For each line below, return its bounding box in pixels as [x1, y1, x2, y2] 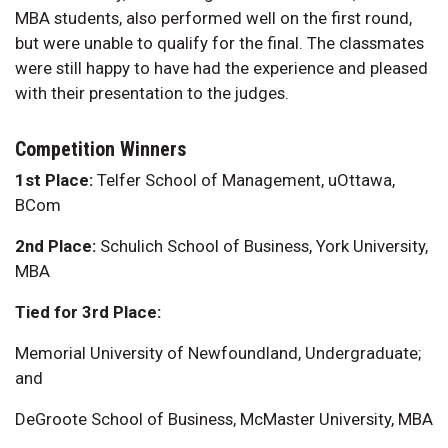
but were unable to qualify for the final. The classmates [15, 32, 424, 53]
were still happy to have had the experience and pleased [15, 57, 428, 78]
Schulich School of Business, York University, [96, 235, 428, 256]
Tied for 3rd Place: [15, 301, 161, 322]
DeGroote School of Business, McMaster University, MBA [15, 408, 433, 429]
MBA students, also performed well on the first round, [15, 7, 412, 28]
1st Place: [15, 169, 93, 190]
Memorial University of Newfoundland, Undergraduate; [15, 342, 421, 363]
